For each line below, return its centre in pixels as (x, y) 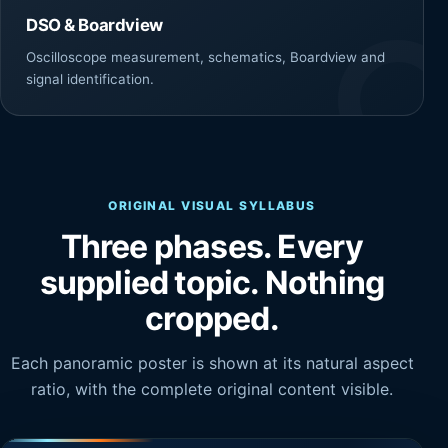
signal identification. (90, 78)
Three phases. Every (212, 246)
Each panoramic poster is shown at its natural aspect (212, 362)
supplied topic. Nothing (212, 282)
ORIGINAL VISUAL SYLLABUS (212, 205)
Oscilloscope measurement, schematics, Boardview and (205, 56)
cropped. (212, 318)
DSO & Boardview (94, 25)
